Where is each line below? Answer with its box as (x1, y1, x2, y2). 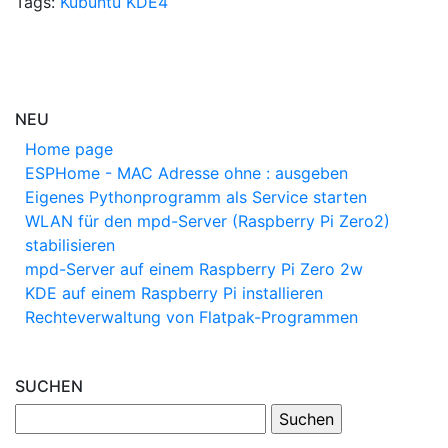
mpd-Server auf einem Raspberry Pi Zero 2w (25, 259, 363, 279)
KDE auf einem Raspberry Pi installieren (25, 283, 323, 303)
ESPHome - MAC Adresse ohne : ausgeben (25, 163, 348, 183)
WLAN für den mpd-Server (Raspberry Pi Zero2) (25, 211, 390, 231)
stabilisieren (25, 235, 115, 255)
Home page (25, 139, 113, 159)
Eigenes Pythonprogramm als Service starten (25, 187, 367, 207)
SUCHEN (15, 376, 83, 396)
